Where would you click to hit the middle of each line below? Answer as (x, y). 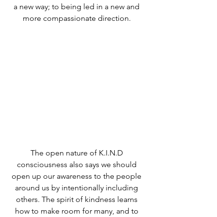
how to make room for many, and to (77, 211)
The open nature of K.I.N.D (77, 153)
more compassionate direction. (77, 18)
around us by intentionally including (77, 187)
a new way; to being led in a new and (77, 6)
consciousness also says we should (77, 164)
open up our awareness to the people (77, 176)
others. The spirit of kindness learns (77, 199)
